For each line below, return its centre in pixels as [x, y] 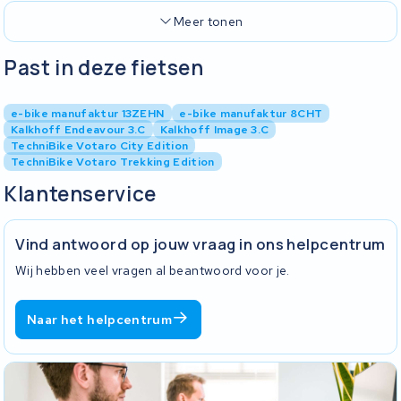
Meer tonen [209, 22]
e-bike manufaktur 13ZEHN [88, 114]
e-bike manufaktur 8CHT [251, 114]
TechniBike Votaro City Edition [100, 146]
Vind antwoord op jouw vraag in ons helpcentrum [200, 243]
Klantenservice [80, 194]
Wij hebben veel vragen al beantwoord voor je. [153, 271]
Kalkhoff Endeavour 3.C [78, 130]
